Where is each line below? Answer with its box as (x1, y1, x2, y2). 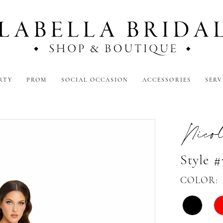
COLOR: (180, 176, 218, 186)
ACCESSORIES (142, 77, 191, 83)
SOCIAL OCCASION (61, 77, 129, 83)
